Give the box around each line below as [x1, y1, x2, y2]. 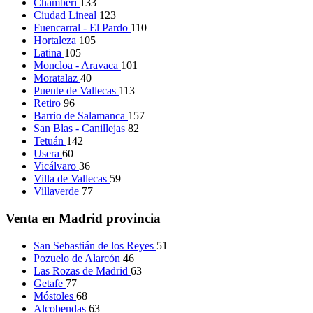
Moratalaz [34, 72, 80, 85]
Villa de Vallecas [34, 173, 110, 185]
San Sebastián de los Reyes [34, 239, 156, 252]
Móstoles [34, 289, 76, 302]
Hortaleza [34, 34, 79, 47]
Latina [34, 47, 64, 59]
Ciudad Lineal [34, 9, 99, 22]
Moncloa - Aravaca [34, 59, 121, 72]
